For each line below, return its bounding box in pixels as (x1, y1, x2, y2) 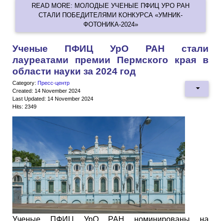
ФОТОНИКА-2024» (83, 20, 138, 28)
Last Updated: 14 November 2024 (12, 96, 93, 102)
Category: (12, 80, 37, 86)
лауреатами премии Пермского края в (12, 55, 209, 66)
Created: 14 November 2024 (12, 88, 80, 94)
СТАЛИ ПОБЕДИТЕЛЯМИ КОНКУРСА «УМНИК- (38, 11, 183, 19)
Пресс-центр (37, 80, 70, 86)
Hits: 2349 (12, 104, 37, 110)
